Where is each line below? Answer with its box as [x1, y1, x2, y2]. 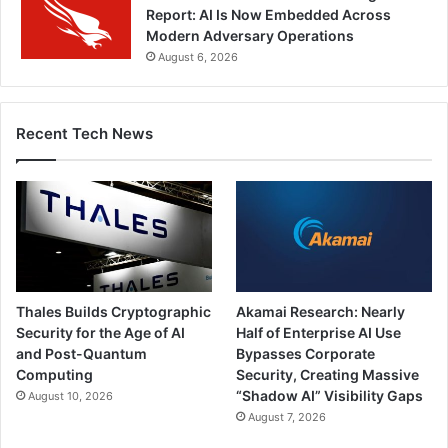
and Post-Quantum [16, 344, 147, 362]
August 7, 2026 [248, 409, 327, 424]
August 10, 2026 [28, 388, 113, 403]
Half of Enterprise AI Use [236, 323, 402, 341]
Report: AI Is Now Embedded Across [146, 6, 391, 24]
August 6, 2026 [158, 50, 238, 65]
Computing [16, 365, 93, 383]
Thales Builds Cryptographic [16, 302, 211, 320]
